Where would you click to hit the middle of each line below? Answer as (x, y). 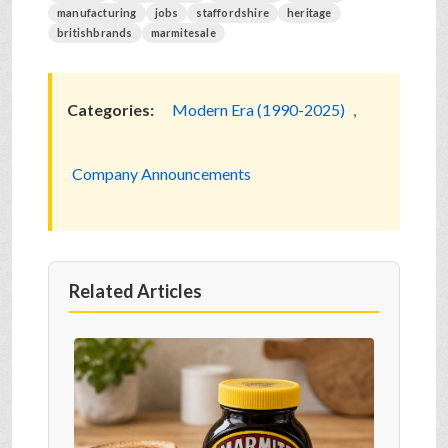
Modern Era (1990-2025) (258, 109)
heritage (309, 12)
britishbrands (95, 32)
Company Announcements (161, 173)
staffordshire (233, 12)
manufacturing (97, 12)
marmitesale (183, 32)
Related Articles (135, 290)
